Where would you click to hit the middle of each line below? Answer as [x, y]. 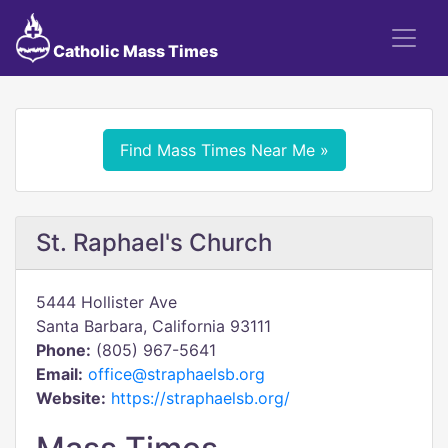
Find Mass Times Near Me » [224, 150]
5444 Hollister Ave [106, 302]
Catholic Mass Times [133, 51]
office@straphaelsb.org [176, 374]
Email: [59, 374]
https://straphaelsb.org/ [200, 398]
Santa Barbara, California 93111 [153, 326]
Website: [71, 398]
